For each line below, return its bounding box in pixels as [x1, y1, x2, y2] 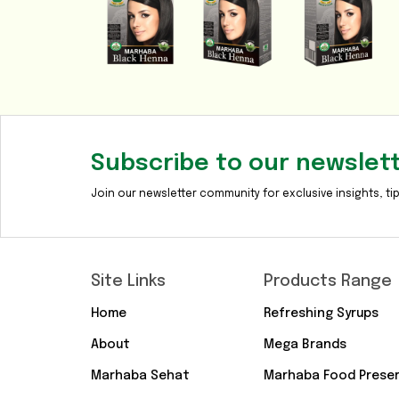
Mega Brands [263, 338, 346, 352]
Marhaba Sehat [91, 370, 190, 383]
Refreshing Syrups [263, 307, 379, 321]
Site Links [91, 273, 166, 290]
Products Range [263, 273, 392, 290]
